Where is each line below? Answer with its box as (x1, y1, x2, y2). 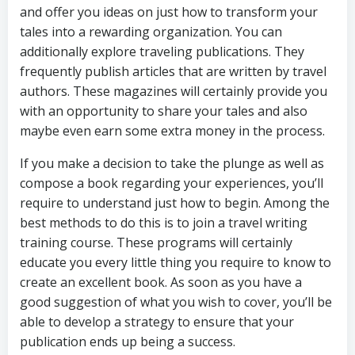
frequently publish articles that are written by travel (20, 63, 326, 80)
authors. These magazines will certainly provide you (20, 82, 327, 100)
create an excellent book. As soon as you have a (20, 273, 302, 291)
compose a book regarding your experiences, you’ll (20, 174, 323, 192)
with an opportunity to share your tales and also (20, 102, 307, 120)
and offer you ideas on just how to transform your (20, 3, 318, 21)
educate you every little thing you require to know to (20, 254, 331, 271)
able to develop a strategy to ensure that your (20, 313, 294, 330)
